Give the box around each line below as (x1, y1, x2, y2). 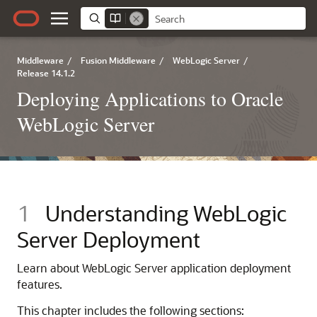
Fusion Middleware (81, 54, 156, 66)
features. (17, 277, 62, 292)
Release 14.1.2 (17, 67, 75, 79)
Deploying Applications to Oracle (17, 85, 283, 112)
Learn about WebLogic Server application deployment (17, 260, 291, 275)
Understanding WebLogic (45, 199, 287, 227)
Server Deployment (17, 225, 200, 253)
